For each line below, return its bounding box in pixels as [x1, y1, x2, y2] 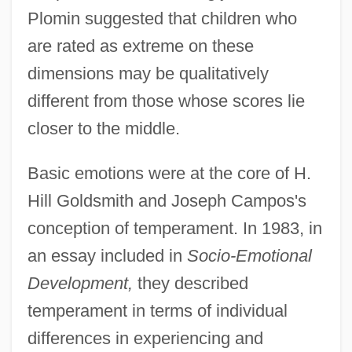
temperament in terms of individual [27, 300, 288, 321]
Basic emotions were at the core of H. [27, 163, 311, 183]
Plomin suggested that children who [27, 8, 297, 28]
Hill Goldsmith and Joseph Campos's [27, 190, 306, 211]
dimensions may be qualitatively [27, 63, 269, 83]
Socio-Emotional [186, 245, 312, 266]
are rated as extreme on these [27, 35, 254, 56]
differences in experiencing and [27, 328, 263, 348]
